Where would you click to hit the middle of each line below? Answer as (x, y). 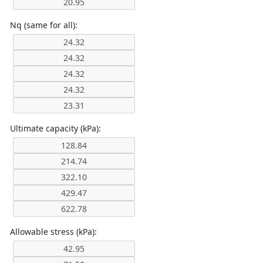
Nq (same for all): (44, 25)
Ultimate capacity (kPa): (55, 128)
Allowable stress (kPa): (53, 232)
